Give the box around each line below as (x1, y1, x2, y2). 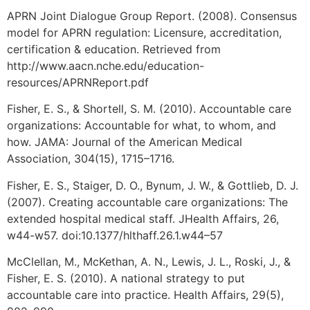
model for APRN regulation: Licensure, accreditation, (7, 25, 282, 39)
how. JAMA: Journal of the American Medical (7, 135, 242, 149)
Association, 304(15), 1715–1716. (7, 152, 174, 166)
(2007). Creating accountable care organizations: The (7, 194, 288, 209)
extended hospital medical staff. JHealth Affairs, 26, (7, 211, 279, 226)
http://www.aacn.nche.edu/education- (7, 58, 204, 73)
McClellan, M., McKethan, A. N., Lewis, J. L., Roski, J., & (7, 255, 291, 269)
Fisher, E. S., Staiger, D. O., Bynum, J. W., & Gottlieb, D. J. (7, 178, 298, 192)
